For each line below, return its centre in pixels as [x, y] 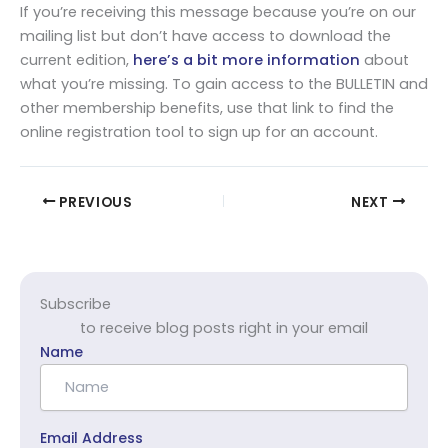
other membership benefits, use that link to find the [207, 108]
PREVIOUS [94, 202]
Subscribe [75, 303]
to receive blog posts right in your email [224, 327]
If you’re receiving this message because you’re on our [218, 12]
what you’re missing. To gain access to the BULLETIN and [224, 84]
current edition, [76, 60]
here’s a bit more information [246, 60]
